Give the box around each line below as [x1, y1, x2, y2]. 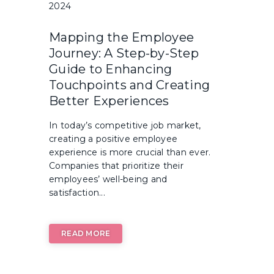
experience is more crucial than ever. [49, 147, 211, 158]
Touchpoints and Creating [49, 78, 210, 93]
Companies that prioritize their [49, 160, 183, 172]
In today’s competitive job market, [49, 120, 201, 131]
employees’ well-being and [49, 174, 168, 185]
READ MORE [61, 229, 111, 239]
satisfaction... [49, 187, 105, 199]
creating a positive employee [49, 133, 177, 145]
